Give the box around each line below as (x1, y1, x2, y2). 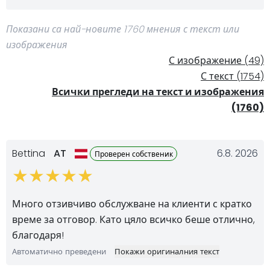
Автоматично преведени (12, 245, 106, 257)
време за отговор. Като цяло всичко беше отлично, (12, 212, 255, 227)
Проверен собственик (94, 148, 173, 159)
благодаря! (12, 228, 64, 242)
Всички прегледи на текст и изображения (52, 84, 264, 99)
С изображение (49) (169, 53, 264, 67)
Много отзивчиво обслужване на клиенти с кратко (12, 196, 252, 211)
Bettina (12, 146, 48, 160)
